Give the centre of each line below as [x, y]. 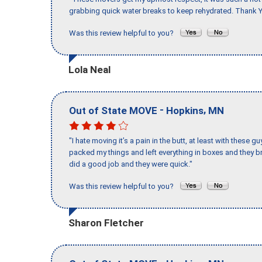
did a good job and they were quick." [131, 164]
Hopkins [185, 110]
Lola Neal [89, 69]
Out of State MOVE [113, 110]
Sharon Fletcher [106, 223]
